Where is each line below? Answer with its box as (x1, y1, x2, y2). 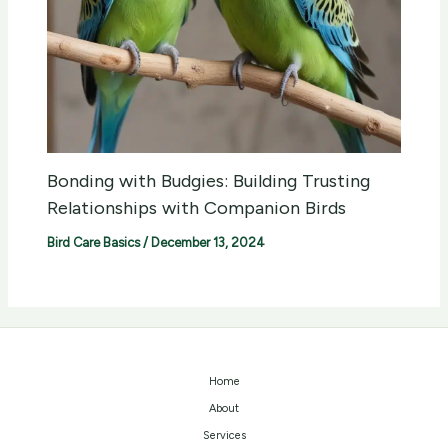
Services (202, 429, 246, 443)
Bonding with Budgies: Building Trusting (47, 170, 371, 193)
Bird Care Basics (47, 235, 141, 251)
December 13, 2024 (151, 235, 266, 251)
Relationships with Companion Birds (47, 197, 347, 220)
